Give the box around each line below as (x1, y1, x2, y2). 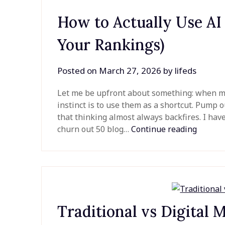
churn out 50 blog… (57, 123, 132, 135)
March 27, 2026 (99, 64, 162, 76)
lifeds (175, 64, 197, 76)
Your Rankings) (57, 35, 165, 54)
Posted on (57, 64, 99, 76)
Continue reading (131, 123, 197, 135)
